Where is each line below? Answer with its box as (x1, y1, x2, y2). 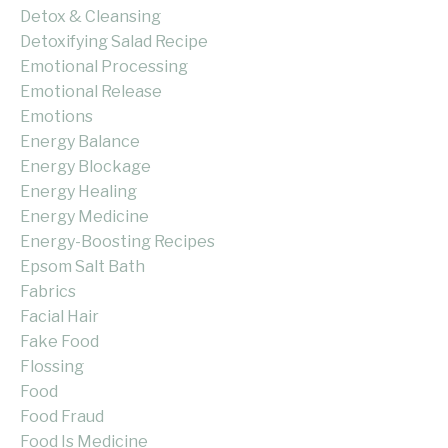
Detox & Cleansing (20, 7, 161, 27)
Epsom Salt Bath (20, 257, 145, 277)
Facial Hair (20, 307, 99, 327)
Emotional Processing (20, 57, 188, 77)
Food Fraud (20, 407, 104, 427)
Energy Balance (20, 132, 140, 152)
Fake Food (20, 332, 99, 352)
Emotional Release (20, 82, 162, 102)
